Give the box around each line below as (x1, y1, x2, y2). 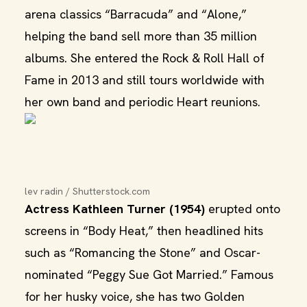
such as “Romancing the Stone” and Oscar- (25, 245, 260, 260)
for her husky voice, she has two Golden (25, 288, 245, 304)
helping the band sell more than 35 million (25, 28, 257, 44)
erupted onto (205, 201, 280, 217)
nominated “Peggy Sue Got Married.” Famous (25, 267, 273, 282)
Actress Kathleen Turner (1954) (25, 201, 205, 217)
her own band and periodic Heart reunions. (25, 94, 260, 110)
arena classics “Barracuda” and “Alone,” (25, 6, 247, 22)
